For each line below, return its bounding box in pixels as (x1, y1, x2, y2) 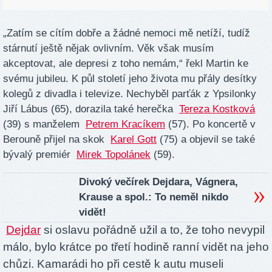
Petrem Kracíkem (86, 118, 165, 131)
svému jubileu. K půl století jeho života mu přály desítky (3, 73, 257, 85)
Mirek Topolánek (76, 149, 151, 161)
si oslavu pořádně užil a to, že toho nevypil (41, 223, 265, 236)
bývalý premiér (3, 149, 76, 161)
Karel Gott (110, 134, 157, 146)
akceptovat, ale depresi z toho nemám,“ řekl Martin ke (3, 58, 248, 70)
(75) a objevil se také (157, 134, 255, 146)
